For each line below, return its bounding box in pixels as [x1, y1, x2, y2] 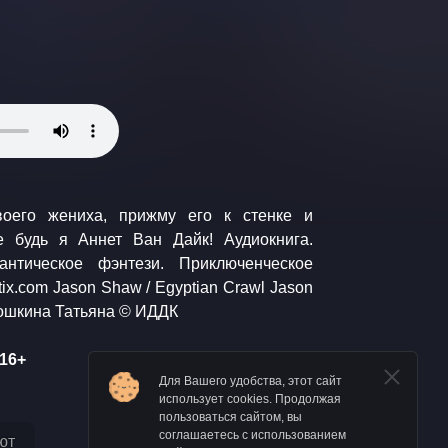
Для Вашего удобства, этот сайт [159, 374, 342, 388]
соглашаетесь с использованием [159, 428, 346, 442]
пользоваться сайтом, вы [159, 410, 302, 424]
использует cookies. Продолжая [159, 392, 341, 406]
